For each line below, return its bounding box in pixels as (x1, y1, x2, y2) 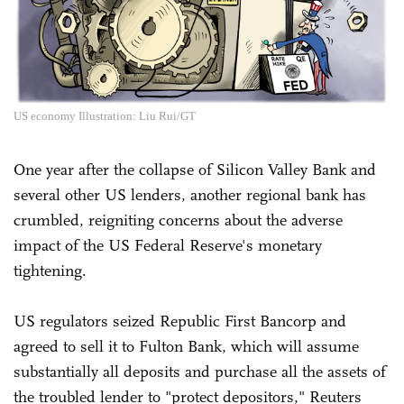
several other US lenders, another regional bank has (14, 184, 366, 205)
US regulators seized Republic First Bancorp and (14, 310, 346, 331)
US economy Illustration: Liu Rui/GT (14, 108, 196, 123)
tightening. (14, 260, 87, 280)
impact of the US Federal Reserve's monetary (14, 234, 322, 255)
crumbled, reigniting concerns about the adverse (14, 209, 343, 230)
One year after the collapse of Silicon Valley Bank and (14, 159, 376, 179)
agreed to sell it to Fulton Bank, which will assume (14, 335, 359, 356)
